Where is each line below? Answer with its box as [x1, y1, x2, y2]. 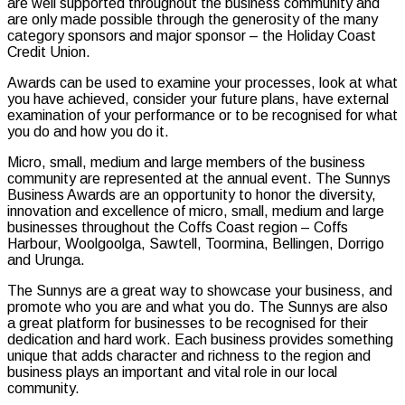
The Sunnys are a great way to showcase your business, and [7, 282, 392, 298]
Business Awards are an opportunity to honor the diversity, [7, 186, 376, 202]
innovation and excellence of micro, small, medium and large [7, 202, 384, 219]
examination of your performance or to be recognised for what [7, 107, 398, 123]
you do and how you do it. [7, 123, 169, 139]
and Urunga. [7, 251, 85, 268]
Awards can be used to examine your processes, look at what [7, 74, 398, 90]
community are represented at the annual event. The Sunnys [7, 170, 391, 186]
